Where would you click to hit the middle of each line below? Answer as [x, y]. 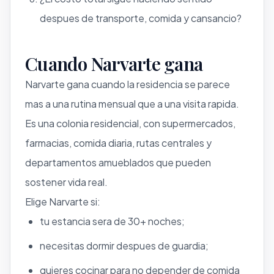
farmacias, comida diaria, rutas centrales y [118, 143]
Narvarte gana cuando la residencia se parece [128, 84]
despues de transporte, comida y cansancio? [141, 18]
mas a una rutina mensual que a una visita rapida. [132, 103]
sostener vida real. [66, 182]
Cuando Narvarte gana [114, 63]
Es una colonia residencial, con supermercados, [130, 123]
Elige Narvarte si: [63, 201]
